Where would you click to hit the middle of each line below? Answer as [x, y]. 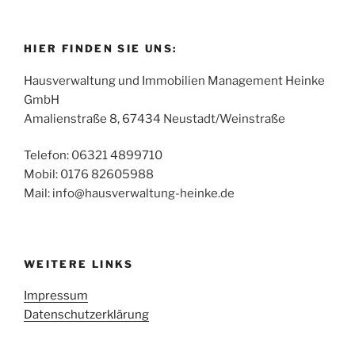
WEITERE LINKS [79, 263]
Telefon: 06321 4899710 [93, 155]
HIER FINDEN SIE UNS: [101, 48]
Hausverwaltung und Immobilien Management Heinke [174, 80]
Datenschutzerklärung [86, 315]
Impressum [56, 296]
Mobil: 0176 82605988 [89, 174]
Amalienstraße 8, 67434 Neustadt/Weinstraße [155, 118]
